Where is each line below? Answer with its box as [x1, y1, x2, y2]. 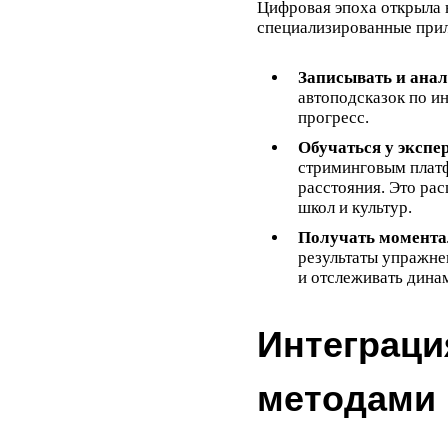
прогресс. [297, 107, 369, 127]
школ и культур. [297, 197, 412, 217]
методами [257, 377, 436, 419]
